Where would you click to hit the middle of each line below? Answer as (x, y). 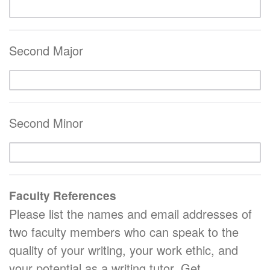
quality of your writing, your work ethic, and (124, 250)
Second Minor (46, 122)
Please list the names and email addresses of (130, 213)
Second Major (46, 50)
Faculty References (63, 195)
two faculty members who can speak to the (124, 231)
